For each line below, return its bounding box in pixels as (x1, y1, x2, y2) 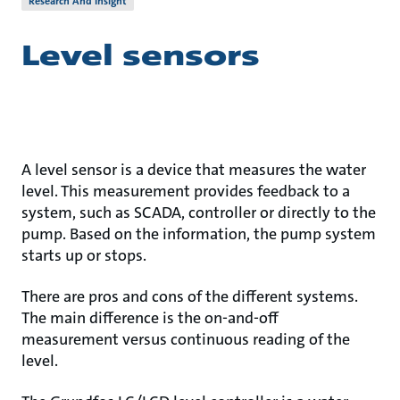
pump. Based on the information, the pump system (21, 223, 376, 245)
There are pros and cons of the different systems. (21, 286, 358, 307)
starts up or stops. (21, 245, 150, 266)
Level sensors (21, 37, 260, 74)
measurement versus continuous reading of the (21, 329, 350, 350)
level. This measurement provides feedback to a (21, 180, 350, 202)
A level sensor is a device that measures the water (21, 159, 366, 180)
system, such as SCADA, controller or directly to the (21, 202, 376, 223)
